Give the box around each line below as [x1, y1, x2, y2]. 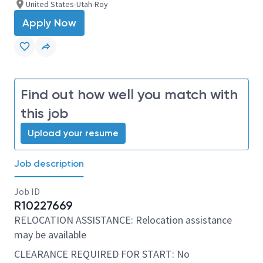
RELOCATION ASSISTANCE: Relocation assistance [14, 213, 232, 227]
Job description [14, 158, 84, 169]
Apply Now [22, 16, 76, 29]
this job [21, 104, 68, 122]
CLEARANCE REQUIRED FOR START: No [14, 247, 190, 261]
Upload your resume [28, 127, 119, 139]
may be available [14, 228, 86, 241]
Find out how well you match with [21, 86, 238, 103]
